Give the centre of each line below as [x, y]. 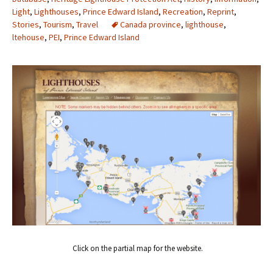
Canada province [151, 24]
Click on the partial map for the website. [137, 249]
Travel [87, 24]
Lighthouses [56, 11]
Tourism [58, 24]
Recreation [183, 11]
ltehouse [28, 37]
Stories [26, 24]
